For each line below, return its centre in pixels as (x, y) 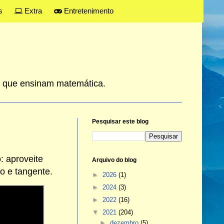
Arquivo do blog (114, 160)
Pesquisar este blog (120, 122)
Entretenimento (87, 11)
